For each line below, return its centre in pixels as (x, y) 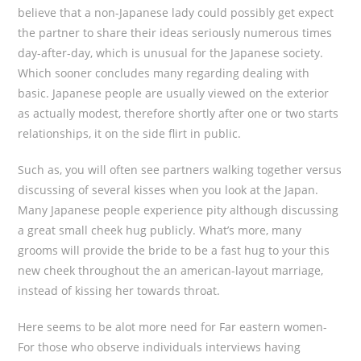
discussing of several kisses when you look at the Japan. (168, 190)
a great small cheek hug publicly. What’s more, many (160, 230)
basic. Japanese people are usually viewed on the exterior (174, 93)
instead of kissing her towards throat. (119, 290)
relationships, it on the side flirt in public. (130, 133)
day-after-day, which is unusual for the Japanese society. (171, 53)
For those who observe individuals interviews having (160, 347)
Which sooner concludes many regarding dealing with (164, 73)
